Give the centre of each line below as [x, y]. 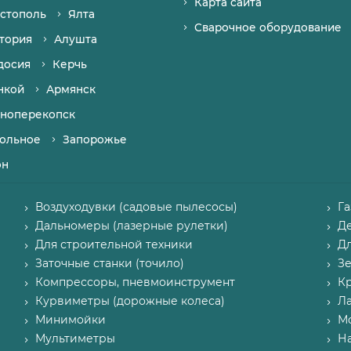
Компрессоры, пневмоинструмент [135, 282]
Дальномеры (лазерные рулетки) [131, 226]
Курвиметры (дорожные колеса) [130, 301]
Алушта [76, 39]
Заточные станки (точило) [109, 263]
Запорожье [95, 139]
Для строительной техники [114, 244]
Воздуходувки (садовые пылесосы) [136, 207]
